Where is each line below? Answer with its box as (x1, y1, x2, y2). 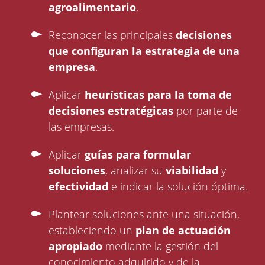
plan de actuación (135, 223, 231, 238)
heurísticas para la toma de (85, 88, 232, 102)
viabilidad (166, 163, 222, 178)
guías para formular (85, 147, 192, 162)
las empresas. (49, 119, 115, 134)
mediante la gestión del (102, 239, 219, 254)
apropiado (49, 239, 103, 254)
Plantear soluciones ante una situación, (49, 207, 240, 222)
